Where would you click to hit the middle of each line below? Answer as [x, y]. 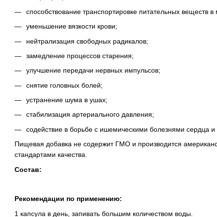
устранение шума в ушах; [67, 100]
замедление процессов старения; [80, 55]
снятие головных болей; [64, 85]
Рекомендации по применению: [68, 199]
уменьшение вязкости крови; [72, 26]
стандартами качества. [51, 155]
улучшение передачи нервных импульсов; [93, 70]
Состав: [28, 169]
